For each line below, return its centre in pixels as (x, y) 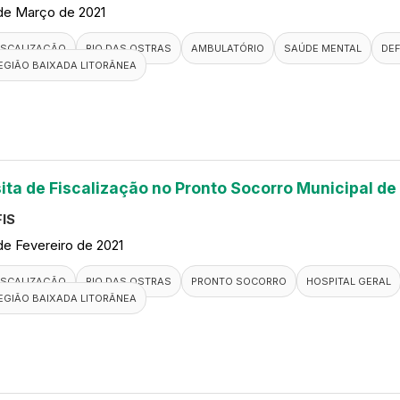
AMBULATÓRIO (228, 49)
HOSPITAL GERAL (349, 282)
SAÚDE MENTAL (323, 49)
